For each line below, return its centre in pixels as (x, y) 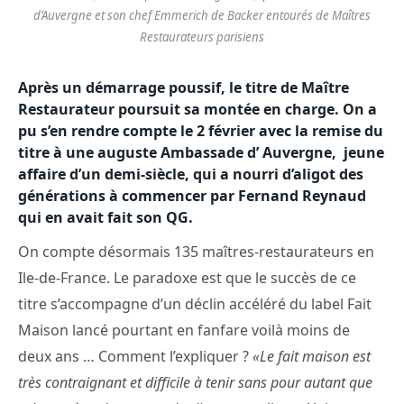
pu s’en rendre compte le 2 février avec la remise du (201, 131)
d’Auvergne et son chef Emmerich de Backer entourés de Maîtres (202, 16)
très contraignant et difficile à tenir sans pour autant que (195, 383)
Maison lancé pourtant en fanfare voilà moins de (184, 331)
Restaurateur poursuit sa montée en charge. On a (197, 110)
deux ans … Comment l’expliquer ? (133, 357)
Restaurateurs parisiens (202, 37)
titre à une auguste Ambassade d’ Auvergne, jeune (201, 153)
